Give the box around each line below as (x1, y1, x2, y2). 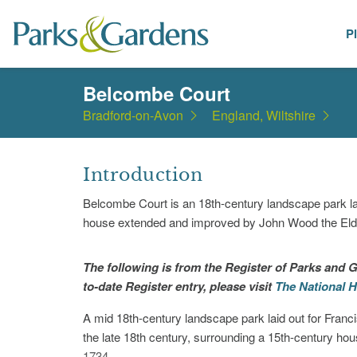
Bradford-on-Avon (83, 106, 183, 124)
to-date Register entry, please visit (83, 277, 275, 295)
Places (246, 25, 282, 42)
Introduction (83, 164, 202, 186)
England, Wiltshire (212, 106, 316, 124)
